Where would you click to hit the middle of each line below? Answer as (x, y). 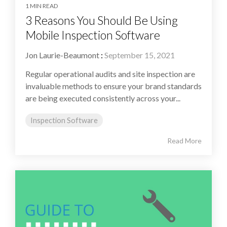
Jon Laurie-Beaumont (62, 55)
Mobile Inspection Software (93, 35)
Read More (184, 141)
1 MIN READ (42, 6)
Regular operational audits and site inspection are (110, 74)
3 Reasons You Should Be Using (102, 21)
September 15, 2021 (140, 55)
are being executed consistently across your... (103, 98)
